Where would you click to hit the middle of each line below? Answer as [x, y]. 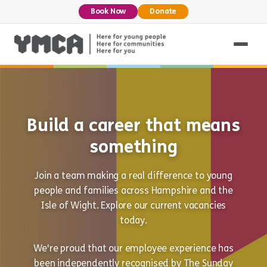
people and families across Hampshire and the [133, 190]
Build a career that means [133, 125]
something [133, 147]
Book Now [108, 11]
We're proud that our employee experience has [133, 248]
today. [133, 220]
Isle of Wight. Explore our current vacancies [133, 205]
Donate [163, 11]
